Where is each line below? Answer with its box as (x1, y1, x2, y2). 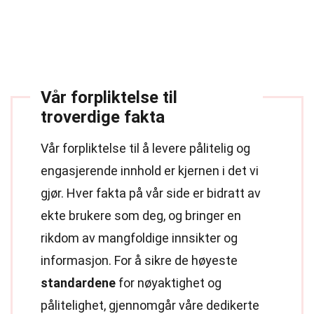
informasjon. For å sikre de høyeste (41, 253, 238, 268)
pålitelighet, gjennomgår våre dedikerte (41, 298, 259, 313)
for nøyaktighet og (116, 275, 221, 290)
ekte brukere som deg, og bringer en (41, 208, 241, 223)
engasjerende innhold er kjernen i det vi (41, 163, 259, 178)
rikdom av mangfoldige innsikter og (41, 231, 238, 245)
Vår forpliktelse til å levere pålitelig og (41, 141, 250, 156)
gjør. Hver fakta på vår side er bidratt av (41, 186, 261, 200)
